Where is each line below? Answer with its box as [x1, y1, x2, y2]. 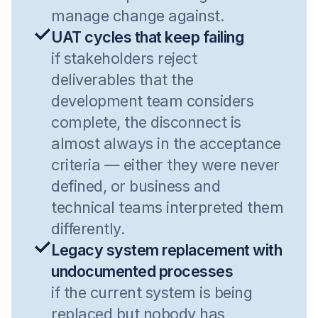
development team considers [51, 92, 253, 110]
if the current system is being [51, 283, 252, 302]
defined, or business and [51, 177, 220, 195]
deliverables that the [51, 70, 194, 89]
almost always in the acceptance [51, 134, 281, 153]
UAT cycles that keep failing [51, 28, 243, 46]
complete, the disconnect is [51, 113, 241, 131]
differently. [51, 219, 125, 238]
